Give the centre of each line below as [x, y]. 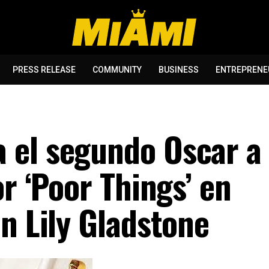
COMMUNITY [117, 70]
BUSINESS [178, 70]
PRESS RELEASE [44, 70]
